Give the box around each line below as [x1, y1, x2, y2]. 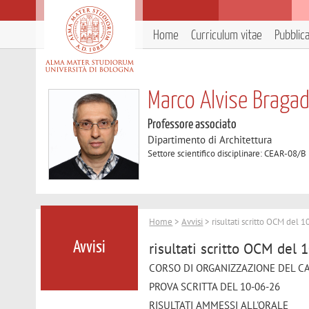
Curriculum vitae [191, 29, 262, 42]
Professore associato [148, 118, 237, 131]
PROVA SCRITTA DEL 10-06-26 [149, 279, 281, 293]
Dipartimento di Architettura [148, 133, 272, 146]
